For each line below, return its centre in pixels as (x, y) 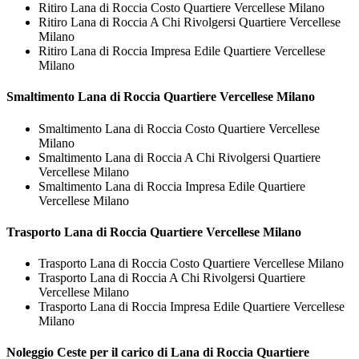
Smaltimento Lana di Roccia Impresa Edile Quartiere (172, 186)
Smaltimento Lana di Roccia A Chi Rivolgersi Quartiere (179, 157)
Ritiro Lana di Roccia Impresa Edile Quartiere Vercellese (182, 51)
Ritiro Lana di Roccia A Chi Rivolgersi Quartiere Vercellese (190, 22)
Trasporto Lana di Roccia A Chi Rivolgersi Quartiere (172, 278)
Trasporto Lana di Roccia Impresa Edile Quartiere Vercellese (192, 307)
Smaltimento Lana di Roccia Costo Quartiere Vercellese (179, 128)
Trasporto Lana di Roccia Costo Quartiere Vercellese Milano (191, 264)
